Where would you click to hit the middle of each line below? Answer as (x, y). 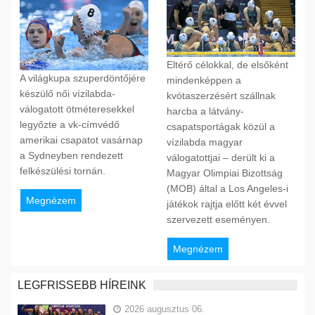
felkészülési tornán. (62, 171)
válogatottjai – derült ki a (220, 158)
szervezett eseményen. (218, 220)
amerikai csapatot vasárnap (81, 140)
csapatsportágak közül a (220, 127)
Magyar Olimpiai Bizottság (224, 173)
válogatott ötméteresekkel (77, 109)
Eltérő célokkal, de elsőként (227, 65)
